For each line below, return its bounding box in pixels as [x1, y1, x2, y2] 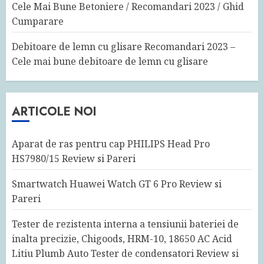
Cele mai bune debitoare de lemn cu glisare [12, 54, 208, 68]
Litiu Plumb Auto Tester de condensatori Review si [12, 246, 239, 260]
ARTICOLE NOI [12, 103, 97, 120]
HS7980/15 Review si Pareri [12, 151, 136, 165]
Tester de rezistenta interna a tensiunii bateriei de [12, 217, 239, 230]
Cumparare [12, 14, 64, 28]
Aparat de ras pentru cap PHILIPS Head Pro [12, 137, 210, 150]
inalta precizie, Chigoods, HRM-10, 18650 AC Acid [12, 232, 232, 245]
